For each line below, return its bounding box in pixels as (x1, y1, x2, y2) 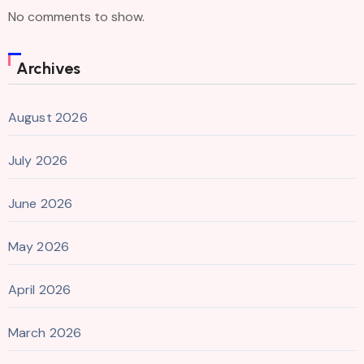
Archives (15, 58, 80, 79)
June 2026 (7, 195, 73, 213)
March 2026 (7, 324, 82, 342)
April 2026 (7, 281, 71, 299)
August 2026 (7, 109, 88, 127)
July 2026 (7, 152, 68, 170)
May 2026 (7, 238, 70, 256)
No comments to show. (7, 8, 145, 26)
